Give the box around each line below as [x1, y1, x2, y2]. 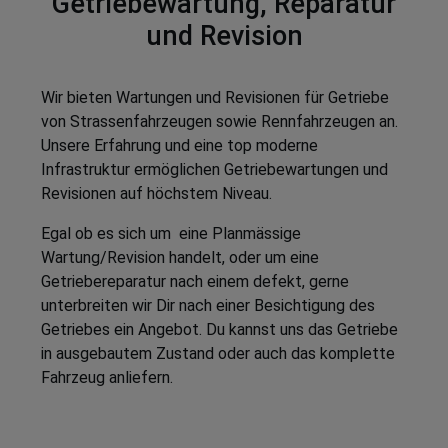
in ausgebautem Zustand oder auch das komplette [41, 344, 395, 364]
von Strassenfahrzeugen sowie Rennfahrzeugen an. [41, 112, 398, 132]
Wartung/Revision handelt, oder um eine [41, 248, 319, 268]
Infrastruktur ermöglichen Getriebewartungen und [41, 160, 388, 180]
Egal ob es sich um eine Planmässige [41, 224, 301, 244]
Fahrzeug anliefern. [41, 368, 177, 388]
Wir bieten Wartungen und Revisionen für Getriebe [41, 88, 389, 108]
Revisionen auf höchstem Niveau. [41, 184, 276, 204]
